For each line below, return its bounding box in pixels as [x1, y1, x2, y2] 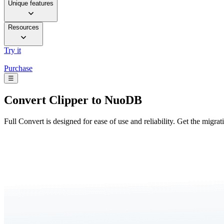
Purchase [4, 64, 32, 73]
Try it [4, 46, 21, 55]
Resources [8, 23, 39, 31]
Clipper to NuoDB [46, 93, 142, 107]
